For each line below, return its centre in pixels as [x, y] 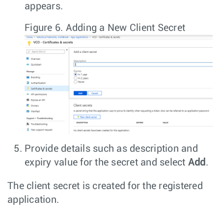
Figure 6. [45, 28]
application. [33, 200]
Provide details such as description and [111, 149]
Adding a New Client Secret [125, 28]
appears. [44, 7]
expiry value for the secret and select [106, 162]
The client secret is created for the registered [105, 186]
